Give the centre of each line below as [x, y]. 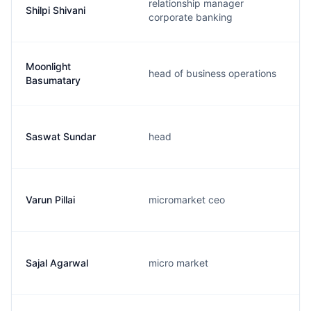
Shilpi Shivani [56, 10]
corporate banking [191, 17]
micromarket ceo [187, 200]
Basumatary [53, 80]
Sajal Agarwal [57, 263]
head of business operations [212, 73]
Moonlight [48, 66]
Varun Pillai [50, 200]
